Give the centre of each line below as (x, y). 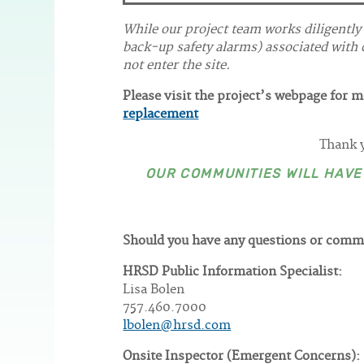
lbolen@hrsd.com (177, 326)
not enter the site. (177, 66)
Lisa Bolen (154, 290)
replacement (161, 115)
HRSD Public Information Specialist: (233, 272)
